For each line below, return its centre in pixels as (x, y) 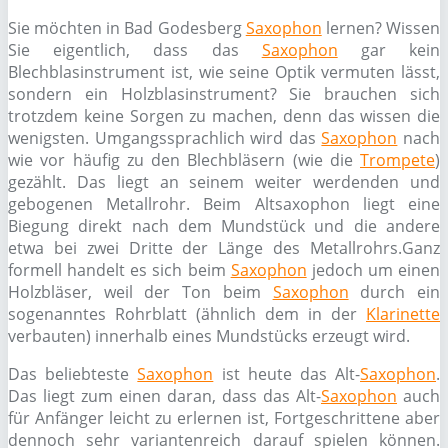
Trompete (397, 160)
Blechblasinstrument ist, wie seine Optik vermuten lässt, (224, 72)
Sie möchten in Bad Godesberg (127, 28)
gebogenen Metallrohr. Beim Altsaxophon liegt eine (224, 204)
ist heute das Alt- (287, 374)
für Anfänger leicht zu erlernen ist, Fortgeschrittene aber (224, 418)
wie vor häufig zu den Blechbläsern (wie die (184, 160)
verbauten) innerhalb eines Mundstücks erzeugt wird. (209, 336)
